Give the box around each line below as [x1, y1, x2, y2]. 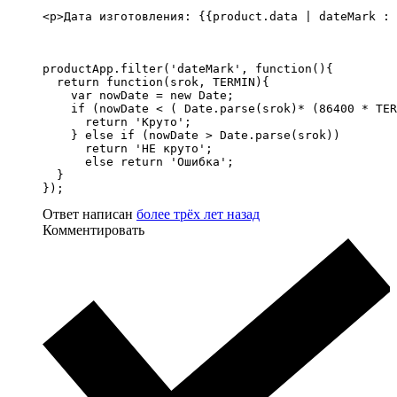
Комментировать [43, 222, 144, 238]
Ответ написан [43, 206, 136, 222]
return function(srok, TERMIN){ [43, 75, 269, 90]
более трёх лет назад [136, 206, 260, 222]
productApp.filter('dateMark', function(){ [43, 62, 333, 76]
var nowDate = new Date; [43, 89, 234, 103]
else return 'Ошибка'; [43, 155, 234, 169]
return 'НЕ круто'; [43, 142, 213, 156]
